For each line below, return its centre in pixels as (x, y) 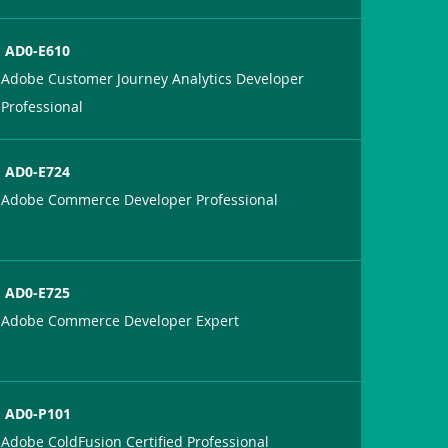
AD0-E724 (38, 171)
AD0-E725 (38, 292)
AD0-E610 (38, 50)
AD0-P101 (38, 413)
